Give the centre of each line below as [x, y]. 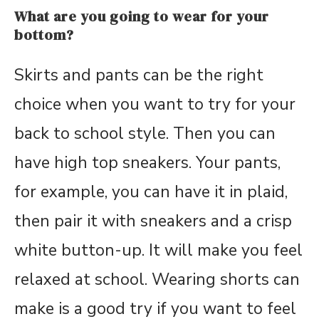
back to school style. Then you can [145, 133]
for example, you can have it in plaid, [151, 192]
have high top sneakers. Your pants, [147, 162]
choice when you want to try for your [155, 104]
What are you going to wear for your [142, 16]
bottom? [44, 35]
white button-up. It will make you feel [158, 250]
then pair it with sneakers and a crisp [153, 221]
